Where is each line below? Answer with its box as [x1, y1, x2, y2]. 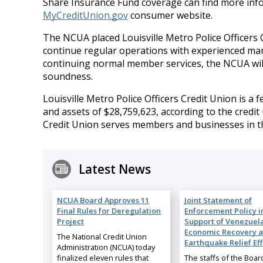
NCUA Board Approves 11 [56, 194, 149, 205]
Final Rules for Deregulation [56, 205, 161, 216]
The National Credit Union [56, 231, 147, 242]
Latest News [78, 160, 151, 177]
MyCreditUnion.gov [42, 9, 128, 22]
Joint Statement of [184, 194, 252, 205]
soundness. [42, 70, 93, 83]
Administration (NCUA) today [56, 241, 155, 252]
